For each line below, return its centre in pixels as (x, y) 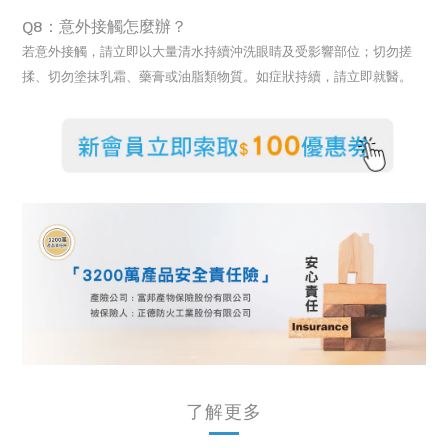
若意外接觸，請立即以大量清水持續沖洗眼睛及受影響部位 (191, 51)
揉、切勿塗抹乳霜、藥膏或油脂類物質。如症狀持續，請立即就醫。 (217, 76)
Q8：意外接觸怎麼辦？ (104, 26)
